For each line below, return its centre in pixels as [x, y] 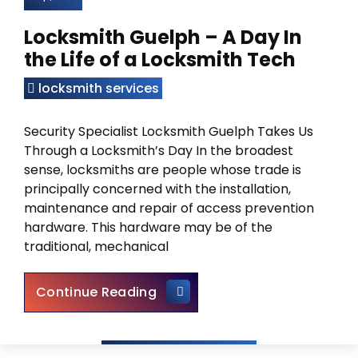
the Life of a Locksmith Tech [160, 60]
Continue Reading [96, 292]
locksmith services [99, 88]
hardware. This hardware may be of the [148, 227]
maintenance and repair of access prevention [169, 208]
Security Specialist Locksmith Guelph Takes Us [169, 131]
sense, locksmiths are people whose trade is [163, 170]
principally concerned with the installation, [157, 189]
